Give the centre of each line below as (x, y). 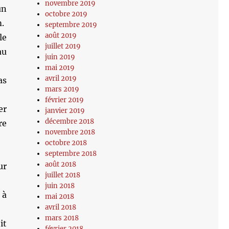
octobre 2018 (66, 143)
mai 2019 (60, 68)
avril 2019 (61, 78)
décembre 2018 (70, 121)
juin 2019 (60, 57)
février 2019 (65, 100)
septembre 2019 (71, 25)
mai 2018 (60, 197)
